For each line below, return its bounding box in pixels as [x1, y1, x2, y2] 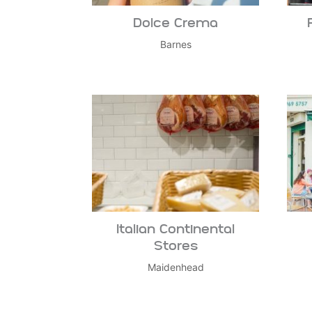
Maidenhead [147, 261, 204, 274]
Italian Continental [116, 224, 235, 237]
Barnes [159, 38, 192, 51]
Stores [153, 240, 198, 254]
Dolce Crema [133, 17, 218, 31]
